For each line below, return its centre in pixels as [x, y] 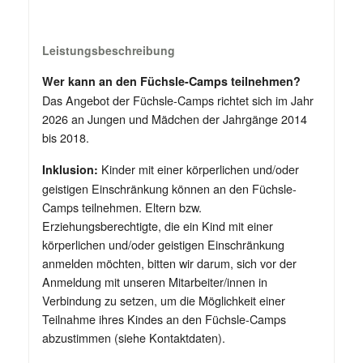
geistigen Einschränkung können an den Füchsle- [169, 189]
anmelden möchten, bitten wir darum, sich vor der [169, 263]
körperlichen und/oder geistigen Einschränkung [163, 245]
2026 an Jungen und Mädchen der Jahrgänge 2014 [175, 119]
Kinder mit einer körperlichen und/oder [199, 169]
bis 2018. [66, 138]
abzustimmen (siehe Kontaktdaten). [134, 338]
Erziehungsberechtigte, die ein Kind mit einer [158, 226]
